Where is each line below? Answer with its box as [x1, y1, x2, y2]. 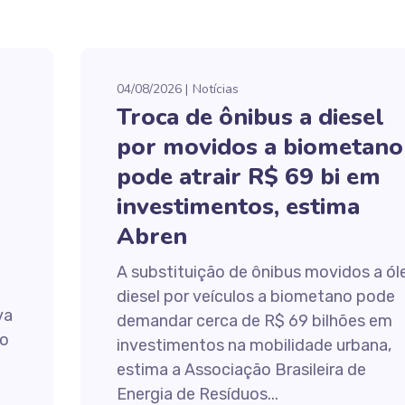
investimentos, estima [116, 191, 360, 222]
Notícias [192, 80, 239, 98]
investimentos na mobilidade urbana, [116, 335, 391, 355]
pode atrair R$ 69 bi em [116, 161, 381, 193]
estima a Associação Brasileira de [116, 360, 366, 380]
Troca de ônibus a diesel [116, 101, 384, 133]
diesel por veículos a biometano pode [116, 287, 395, 306]
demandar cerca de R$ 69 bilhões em [116, 311, 392, 331]
